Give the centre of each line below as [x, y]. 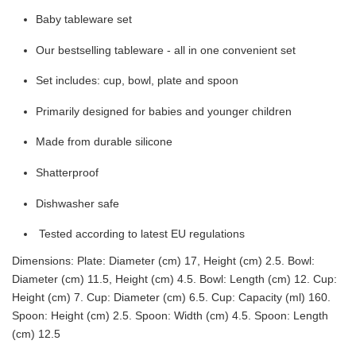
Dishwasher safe [77, 203]
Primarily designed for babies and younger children [164, 111]
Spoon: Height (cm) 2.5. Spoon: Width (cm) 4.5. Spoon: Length [170, 315]
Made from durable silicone [104, 142]
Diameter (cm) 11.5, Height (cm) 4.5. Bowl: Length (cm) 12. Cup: [174, 279]
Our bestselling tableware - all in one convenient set [166, 50]
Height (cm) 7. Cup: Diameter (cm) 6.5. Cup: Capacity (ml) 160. [171, 297]
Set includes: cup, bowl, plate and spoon [137, 81]
